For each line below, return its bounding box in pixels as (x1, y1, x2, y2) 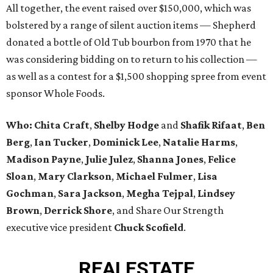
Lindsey (197, 187, 235, 200)
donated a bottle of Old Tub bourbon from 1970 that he (6, 36, 251, 49)
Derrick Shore (44, 204, 112, 217)
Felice (208, 153, 236, 166)
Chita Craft (34, 119, 90, 132)
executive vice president (6, 221, 114, 234)
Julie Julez (85, 153, 133, 166)
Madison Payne (6, 153, 81, 166)
